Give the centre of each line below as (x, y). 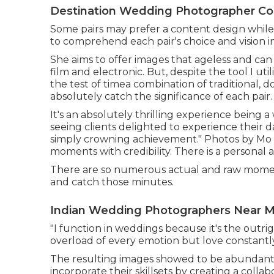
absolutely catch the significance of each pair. (161, 96)
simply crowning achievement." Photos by (153, 139)
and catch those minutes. (112, 182)
